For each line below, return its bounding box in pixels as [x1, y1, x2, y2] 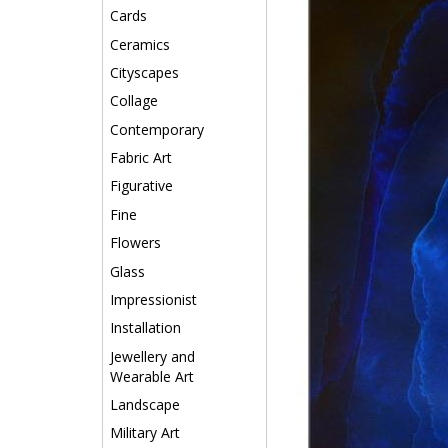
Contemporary [110, 119, 204, 139]
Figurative [110, 176, 173, 196]
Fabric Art [110, 148, 172, 167]
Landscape [110, 395, 180, 414]
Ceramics [110, 34, 170, 54]
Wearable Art [110, 366, 194, 386]
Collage [110, 91, 158, 111]
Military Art [110, 423, 180, 443]
